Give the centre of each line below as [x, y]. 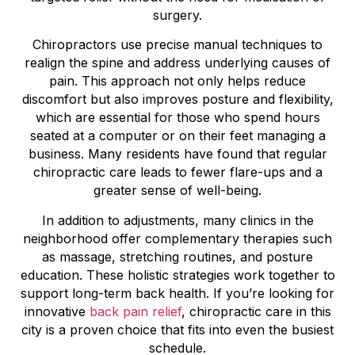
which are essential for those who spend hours [177, 118]
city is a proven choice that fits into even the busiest [177, 329]
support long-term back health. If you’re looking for [177, 293]
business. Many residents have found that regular [177, 154]
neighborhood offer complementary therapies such [177, 238]
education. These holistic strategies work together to [177, 275]
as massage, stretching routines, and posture [177, 256]
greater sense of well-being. [177, 191]
